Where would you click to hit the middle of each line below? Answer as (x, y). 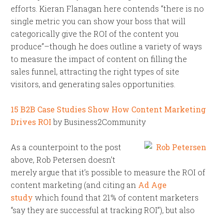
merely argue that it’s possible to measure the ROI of (108, 172)
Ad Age (153, 185)
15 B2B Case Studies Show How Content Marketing (108, 109)
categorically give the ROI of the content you (95, 34)
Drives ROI (31, 122)
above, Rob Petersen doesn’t (63, 160)
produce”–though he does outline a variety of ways (107, 46)
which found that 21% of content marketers (116, 197)
